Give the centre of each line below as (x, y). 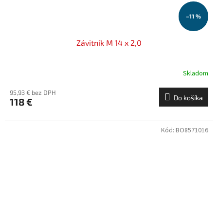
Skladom (196, 73)
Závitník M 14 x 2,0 (109, 43)
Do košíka (188, 98)
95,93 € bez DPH (33, 93)
